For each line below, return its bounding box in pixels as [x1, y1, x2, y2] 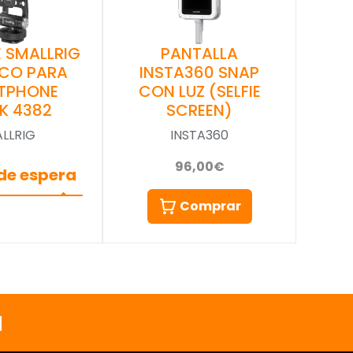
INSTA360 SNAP [139, 61, 259, 84]
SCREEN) [166, 98, 232, 121]
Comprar [179, 196, 241, 215]
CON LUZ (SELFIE [138, 80, 261, 102]
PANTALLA [161, 42, 238, 65]
